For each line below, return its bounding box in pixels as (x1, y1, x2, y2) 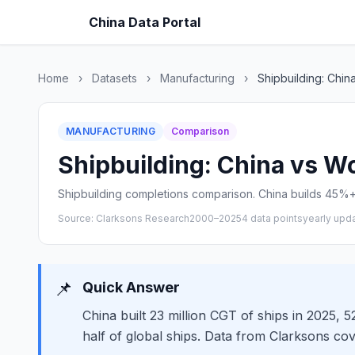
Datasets (92, 71, 137, 85)
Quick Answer (82, 279, 180, 296)
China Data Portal (89, 14, 200, 30)
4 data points (242, 212, 303, 224)
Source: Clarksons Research (58, 212, 189, 224)
